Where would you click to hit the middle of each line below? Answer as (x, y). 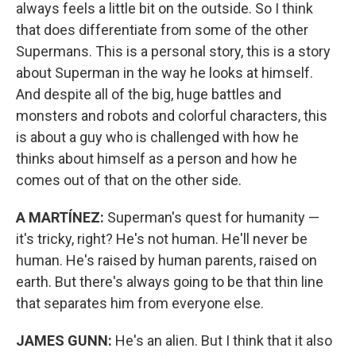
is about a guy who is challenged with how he (157, 137)
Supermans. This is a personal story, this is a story (173, 51)
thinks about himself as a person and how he (157, 159)
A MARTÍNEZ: (60, 217)
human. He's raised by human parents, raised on (166, 260)
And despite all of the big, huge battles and (149, 94)
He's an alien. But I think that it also (222, 341)
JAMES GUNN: (64, 341)
